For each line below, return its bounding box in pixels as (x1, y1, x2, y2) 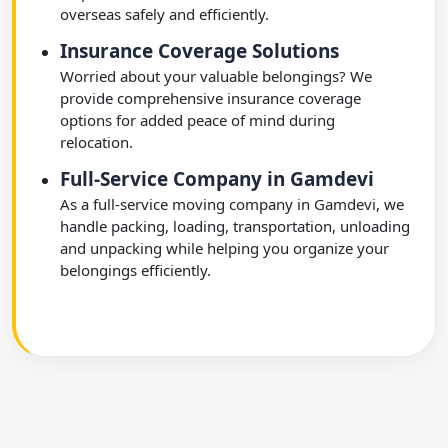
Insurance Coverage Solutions (60, 38, 339, 64)
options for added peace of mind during (60, 110, 335, 130)
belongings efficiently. (60, 260, 211, 280)
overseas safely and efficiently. (60, 4, 269, 24)
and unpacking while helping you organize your (60, 238, 389, 258)
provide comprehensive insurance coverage (60, 88, 361, 108)
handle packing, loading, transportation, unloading (60, 216, 410, 236)
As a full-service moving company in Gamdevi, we (60, 194, 404, 214)
